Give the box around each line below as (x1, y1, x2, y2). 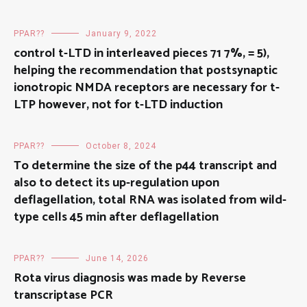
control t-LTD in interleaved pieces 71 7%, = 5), (14, 43, 269, 64)
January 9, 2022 (86, 29, 157, 39)
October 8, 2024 (86, 141, 156, 151)
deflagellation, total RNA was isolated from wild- (14, 190, 286, 211)
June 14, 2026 (86, 254, 149, 264)
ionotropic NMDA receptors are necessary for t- (14, 77, 280, 99)
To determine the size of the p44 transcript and (14, 156, 277, 177)
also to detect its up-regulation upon (14, 173, 219, 194)
